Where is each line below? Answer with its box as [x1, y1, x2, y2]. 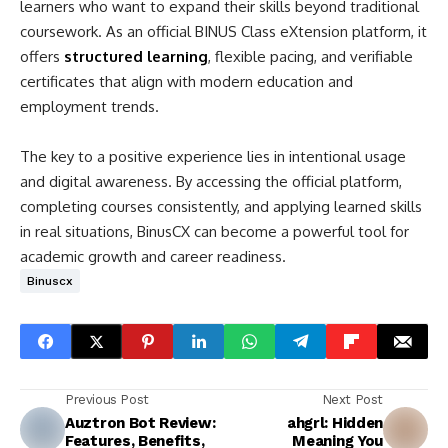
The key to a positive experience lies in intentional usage [20, 147, 406, 166]
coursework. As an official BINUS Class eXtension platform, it [20, 22, 427, 41]
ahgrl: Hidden [286, 414, 383, 432]
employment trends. [20, 97, 159, 116]
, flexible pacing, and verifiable [208, 47, 413, 66]
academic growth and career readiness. [20, 247, 286, 266]
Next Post [321, 392, 383, 407]
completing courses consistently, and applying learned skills [20, 197, 422, 216]
